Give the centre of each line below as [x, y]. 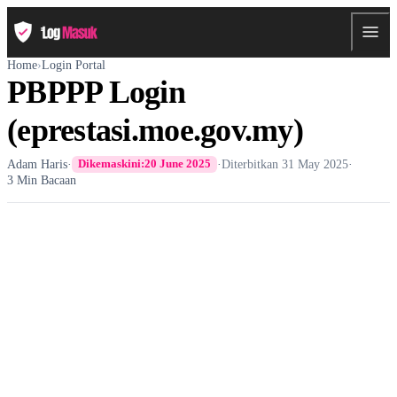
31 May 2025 [315, 163]
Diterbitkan [252, 163]
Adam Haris [37, 163]
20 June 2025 [178, 164]
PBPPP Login [96, 92]
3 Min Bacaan [42, 179]
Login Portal [74, 65]
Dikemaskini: [112, 164]
